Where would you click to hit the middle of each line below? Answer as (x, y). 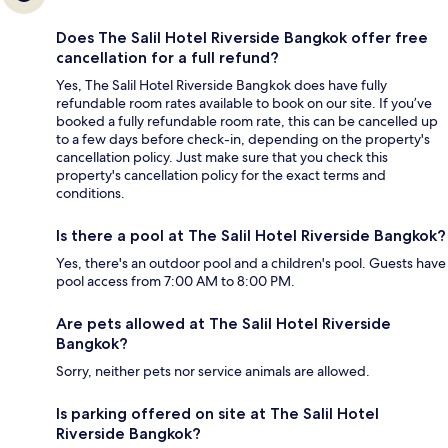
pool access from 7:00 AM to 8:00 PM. (175, 280)
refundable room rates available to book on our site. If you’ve (244, 102)
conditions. (90, 192)
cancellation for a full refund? (167, 57)
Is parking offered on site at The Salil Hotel (217, 413)
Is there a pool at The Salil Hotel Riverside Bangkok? (251, 235)
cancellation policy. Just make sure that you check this (222, 156)
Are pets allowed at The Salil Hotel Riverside (223, 323)
